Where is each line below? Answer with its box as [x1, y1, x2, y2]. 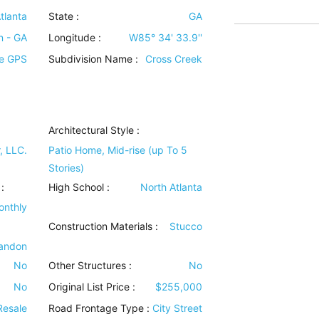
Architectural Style [48, 124, 135, 136]
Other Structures [48, 259, 127, 271]
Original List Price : [48, 281, 136, 293]
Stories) [48, 162, 85, 174]
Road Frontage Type [48, 302, 145, 314]
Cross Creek [145, 53, 202, 65]
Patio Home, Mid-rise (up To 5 [48, 144, 188, 156]
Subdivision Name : [48, 53, 139, 65]
